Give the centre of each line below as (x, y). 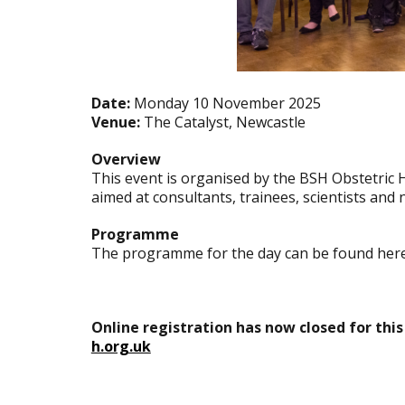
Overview (126, 159)
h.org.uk (121, 346)
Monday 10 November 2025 (225, 103)
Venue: (115, 122)
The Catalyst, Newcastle (222, 122)
